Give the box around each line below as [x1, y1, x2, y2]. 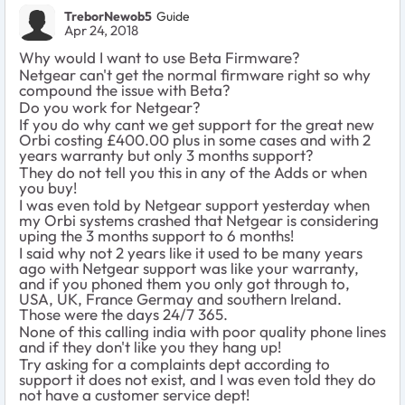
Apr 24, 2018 [64, 22, 138, 40]
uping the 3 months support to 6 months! [19, 226, 294, 246]
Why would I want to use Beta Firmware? [19, 48, 300, 68]
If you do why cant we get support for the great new [19, 115, 374, 135]
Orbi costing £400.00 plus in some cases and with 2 [19, 130, 371, 150]
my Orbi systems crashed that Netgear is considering [19, 211, 379, 231]
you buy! [19, 178, 77, 198]
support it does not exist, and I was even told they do [19, 370, 376, 390]
